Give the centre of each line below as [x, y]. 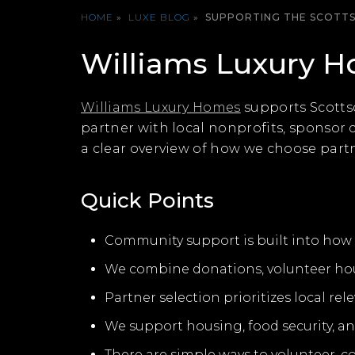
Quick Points [147, 200]
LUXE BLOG [159, 17]
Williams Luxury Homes [161, 107]
